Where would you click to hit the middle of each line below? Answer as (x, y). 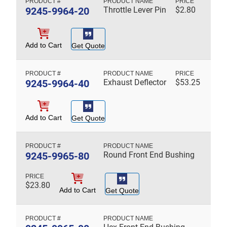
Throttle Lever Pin (135, 10)
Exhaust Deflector (135, 82)
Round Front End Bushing (149, 155)
